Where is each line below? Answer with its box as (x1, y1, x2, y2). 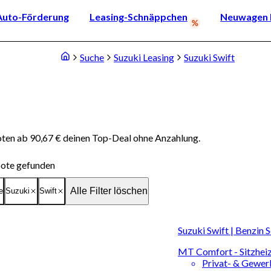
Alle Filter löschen (70, 185, 148, 196)
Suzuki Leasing (114, 51, 174, 63)
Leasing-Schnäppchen (89, 10, 188, 22)
